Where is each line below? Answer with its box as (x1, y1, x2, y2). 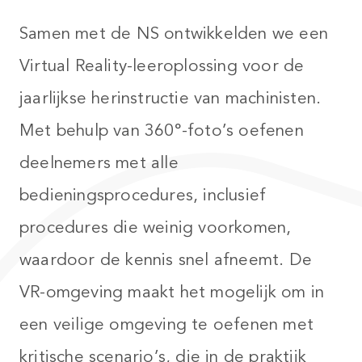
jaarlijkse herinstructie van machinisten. (19, 88, 322, 108)
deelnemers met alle (19, 153, 179, 173)
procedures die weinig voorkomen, (19, 217, 292, 238)
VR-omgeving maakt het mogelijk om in (19, 282, 325, 302)
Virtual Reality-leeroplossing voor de (19, 56, 305, 76)
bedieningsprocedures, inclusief (19, 185, 267, 205)
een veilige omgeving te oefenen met (19, 314, 314, 335)
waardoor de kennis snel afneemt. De (19, 250, 313, 270)
